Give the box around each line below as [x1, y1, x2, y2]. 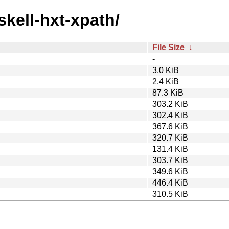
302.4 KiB [152, 110, 188, 120]
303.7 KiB [152, 155, 188, 165]
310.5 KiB [152, 189, 188, 198]
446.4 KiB [152, 178, 188, 187]
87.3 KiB [152, 88, 184, 97]
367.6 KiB [152, 122, 188, 131]
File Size [152, 42, 185, 52]
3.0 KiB [152, 65, 179, 75]
